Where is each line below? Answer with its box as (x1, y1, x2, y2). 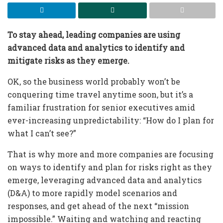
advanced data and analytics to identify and (7, 42, 185, 53)
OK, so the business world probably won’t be (7, 76, 180, 87)
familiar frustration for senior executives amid (7, 102, 195, 112)
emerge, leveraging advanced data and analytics (7, 174, 202, 185)
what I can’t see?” (7, 127, 76, 138)
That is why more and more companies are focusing (7, 148, 214, 159)
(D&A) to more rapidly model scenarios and (7, 187, 177, 198)
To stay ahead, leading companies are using (7, 29, 180, 40)
